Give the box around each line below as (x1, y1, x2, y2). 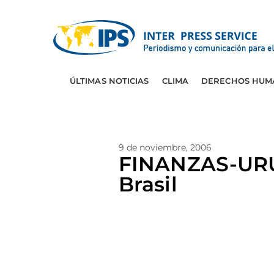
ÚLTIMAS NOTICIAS (69, 76, 149, 86)
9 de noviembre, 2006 (119, 142, 212, 153)
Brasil (119, 172, 177, 196)
